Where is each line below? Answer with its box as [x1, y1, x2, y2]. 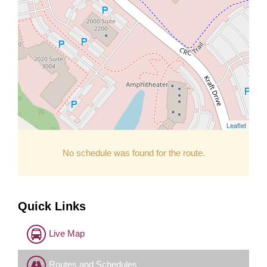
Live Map [49, 228, 85, 238]
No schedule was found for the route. [62, 147, 205, 158]
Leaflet [226, 120, 246, 130]
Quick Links [18, 199, 86, 213]
